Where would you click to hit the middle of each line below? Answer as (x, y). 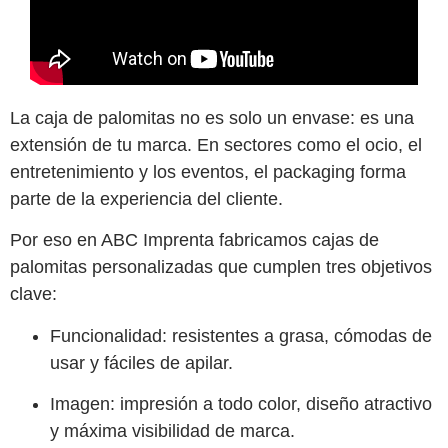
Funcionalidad (106, 335)
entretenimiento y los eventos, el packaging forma (208, 171)
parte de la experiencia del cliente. (146, 198)
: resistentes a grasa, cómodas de (297, 335)
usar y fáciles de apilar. (141, 362)
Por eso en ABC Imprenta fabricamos (161, 240)
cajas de (345, 240)
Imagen (80, 404)
